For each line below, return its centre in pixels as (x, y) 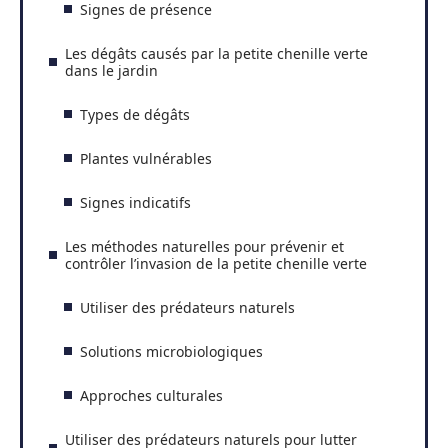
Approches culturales (151, 395)
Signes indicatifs (135, 202)
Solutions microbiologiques (171, 351)
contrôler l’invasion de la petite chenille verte (216, 263)
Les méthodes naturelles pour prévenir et (204, 246)
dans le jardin (111, 70)
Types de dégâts (135, 114)
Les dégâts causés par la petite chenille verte (216, 53)
